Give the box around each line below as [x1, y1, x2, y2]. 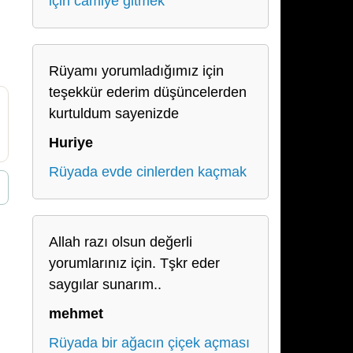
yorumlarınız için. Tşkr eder [49, 255, 220, 271]
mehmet [49, 306, 103, 321]
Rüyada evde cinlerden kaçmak [49, 164, 247, 180]
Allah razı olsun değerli [49, 234, 192, 250]
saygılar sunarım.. [49, 277, 162, 292]
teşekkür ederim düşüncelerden [49, 84, 247, 100]
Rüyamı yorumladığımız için [49, 63, 224, 79]
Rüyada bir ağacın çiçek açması [49, 335, 250, 351]
